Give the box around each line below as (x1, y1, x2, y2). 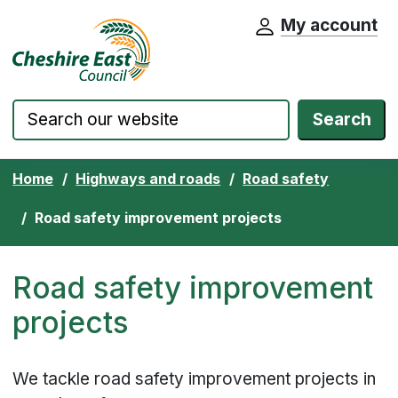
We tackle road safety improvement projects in (12, 369, 377, 390)
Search (312, 109, 371, 130)
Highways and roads (76, 169, 221, 187)
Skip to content (24, 21, 141, 43)
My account (280, 15, 378, 36)
